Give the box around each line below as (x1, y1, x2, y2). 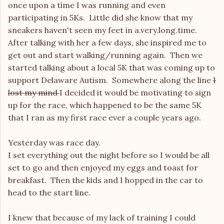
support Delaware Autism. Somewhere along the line (8, 75, 213, 85)
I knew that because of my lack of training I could (8, 212, 195, 222)
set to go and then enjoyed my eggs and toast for (8, 162, 198, 172)
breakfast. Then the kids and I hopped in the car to (8, 175, 203, 185)
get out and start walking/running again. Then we (8, 50, 202, 60)
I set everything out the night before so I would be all (8, 150, 209, 160)
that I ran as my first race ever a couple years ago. (8, 112, 201, 122)
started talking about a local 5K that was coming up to (8, 62, 215, 72)
